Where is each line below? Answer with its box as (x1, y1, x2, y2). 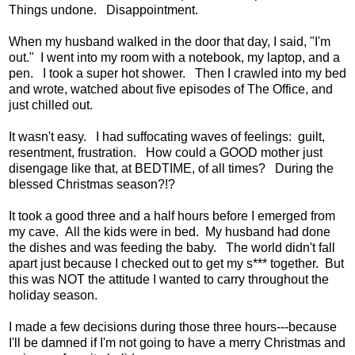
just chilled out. (9, 97, 99, 112)
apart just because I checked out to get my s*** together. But (9, 256, 344, 270)
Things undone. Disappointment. (9, 2, 198, 17)
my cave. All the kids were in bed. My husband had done (9, 224, 330, 239)
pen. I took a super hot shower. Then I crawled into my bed (9, 66, 346, 80)
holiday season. (9, 288, 104, 302)
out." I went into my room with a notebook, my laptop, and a (9, 50, 340, 64)
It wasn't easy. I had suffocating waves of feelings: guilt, (9, 129, 325, 143)
